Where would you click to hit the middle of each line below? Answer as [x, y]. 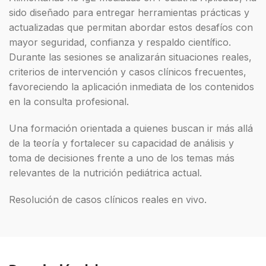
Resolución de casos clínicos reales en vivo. [108, 199]
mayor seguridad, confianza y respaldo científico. [121, 42]
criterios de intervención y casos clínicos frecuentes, [128, 72]
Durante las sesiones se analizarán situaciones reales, [130, 57]
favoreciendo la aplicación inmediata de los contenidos [132, 86]
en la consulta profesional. [70, 101]
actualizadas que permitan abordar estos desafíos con [131, 27]
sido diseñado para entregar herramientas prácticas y [129, 12]
